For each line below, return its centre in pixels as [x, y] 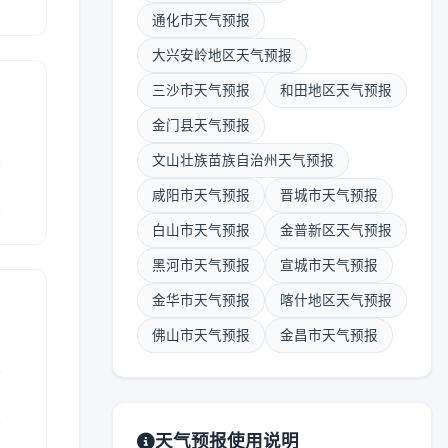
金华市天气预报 [201, 300]
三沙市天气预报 [201, 90]
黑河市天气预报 [201, 265]
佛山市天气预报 [201, 335]
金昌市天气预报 [329, 335]
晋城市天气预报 [329, 195]
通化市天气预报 [201, 20]
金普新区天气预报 [336, 230]
